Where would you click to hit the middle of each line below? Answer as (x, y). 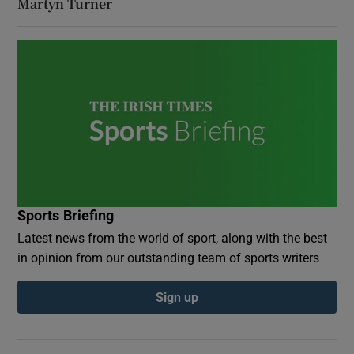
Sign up (177, 297)
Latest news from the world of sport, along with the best (173, 237)
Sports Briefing (66, 215)
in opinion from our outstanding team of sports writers (169, 257)
